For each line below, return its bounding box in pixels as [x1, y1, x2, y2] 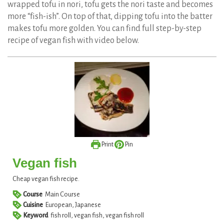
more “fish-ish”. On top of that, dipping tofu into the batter [7, 12, 212, 21]
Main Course [45, 191, 80, 198]
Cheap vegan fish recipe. [12, 175, 79, 183]
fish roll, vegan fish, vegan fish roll [50, 212, 144, 219]
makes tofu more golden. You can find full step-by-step [7, 24, 201, 33]
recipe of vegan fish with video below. [7, 36, 139, 45]
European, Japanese [45, 201, 101, 209]
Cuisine [22, 201, 43, 209]
